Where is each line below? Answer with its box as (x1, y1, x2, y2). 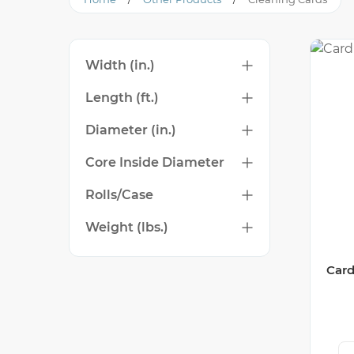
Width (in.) (85, 58, 155, 73)
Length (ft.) (85, 90, 159, 106)
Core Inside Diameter (85, 155, 224, 171)
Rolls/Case (85, 187, 153, 203)
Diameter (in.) (85, 122, 176, 138)
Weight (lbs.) (85, 220, 168, 235)
